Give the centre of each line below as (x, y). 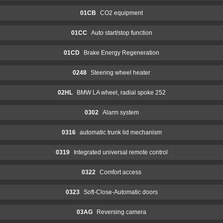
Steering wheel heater (120, 72)
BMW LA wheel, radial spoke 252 (121, 92)
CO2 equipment (121, 13)
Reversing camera (121, 212)
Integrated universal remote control (120, 152)
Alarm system (120, 112)
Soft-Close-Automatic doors (120, 192)
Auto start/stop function (121, 33)
